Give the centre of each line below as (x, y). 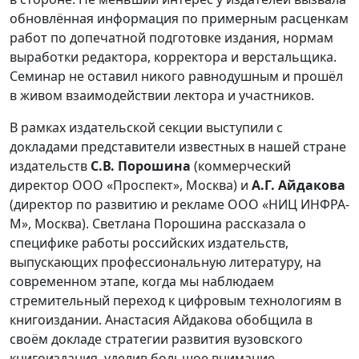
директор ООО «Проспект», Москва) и (131, 186)
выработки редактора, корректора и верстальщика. (173, 57)
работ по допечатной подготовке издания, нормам (171, 38)
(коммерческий (241, 166)
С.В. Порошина (141, 166)
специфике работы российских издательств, (149, 243)
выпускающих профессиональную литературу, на (165, 262)
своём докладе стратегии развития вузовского (156, 339)
